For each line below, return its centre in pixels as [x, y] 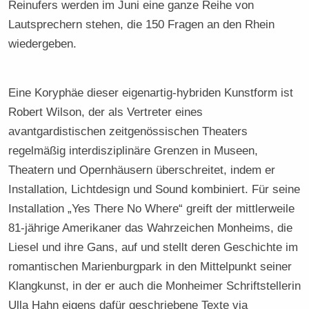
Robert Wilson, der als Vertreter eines [106, 111]
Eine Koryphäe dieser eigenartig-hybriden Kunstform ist [151, 92]
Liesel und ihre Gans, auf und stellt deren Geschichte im [153, 247]
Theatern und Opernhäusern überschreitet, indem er [142, 169]
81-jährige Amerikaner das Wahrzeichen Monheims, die [151, 227]
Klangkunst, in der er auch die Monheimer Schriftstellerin [155, 285]
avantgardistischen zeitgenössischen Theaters [128, 131]
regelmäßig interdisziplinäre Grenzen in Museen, [133, 150]
